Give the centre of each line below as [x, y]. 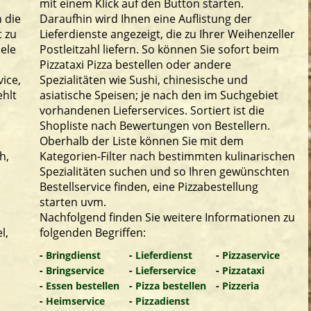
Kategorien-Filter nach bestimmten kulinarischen [167, 156]
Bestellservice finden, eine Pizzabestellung [149, 187]
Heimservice [75, 301]
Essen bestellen [83, 286]
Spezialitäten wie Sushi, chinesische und [144, 80]
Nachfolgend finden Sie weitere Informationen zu [167, 217]
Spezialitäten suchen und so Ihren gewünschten [165, 171]
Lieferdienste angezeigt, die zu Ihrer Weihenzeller [167, 34]
